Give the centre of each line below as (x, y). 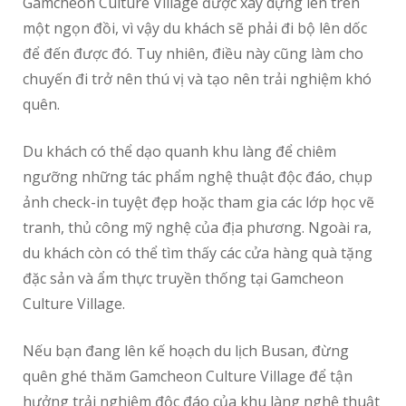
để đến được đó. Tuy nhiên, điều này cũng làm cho (193, 54)
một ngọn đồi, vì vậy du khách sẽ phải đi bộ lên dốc (195, 29)
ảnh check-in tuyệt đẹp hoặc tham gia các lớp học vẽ (198, 203)
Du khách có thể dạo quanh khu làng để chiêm (179, 152)
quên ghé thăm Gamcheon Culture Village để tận (188, 377)
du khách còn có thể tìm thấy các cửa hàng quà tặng (198, 253)
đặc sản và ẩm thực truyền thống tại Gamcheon (183, 279)
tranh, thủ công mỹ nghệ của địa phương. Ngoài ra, (197, 228)
